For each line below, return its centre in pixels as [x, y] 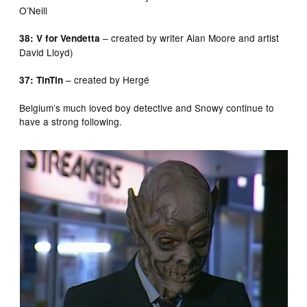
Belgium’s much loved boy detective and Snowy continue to [147, 107]
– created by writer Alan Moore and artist [190, 37]
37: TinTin [41, 79]
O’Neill [34, 10]
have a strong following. [71, 121]
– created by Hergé [107, 79]
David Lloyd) [47, 52]
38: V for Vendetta [60, 38]
